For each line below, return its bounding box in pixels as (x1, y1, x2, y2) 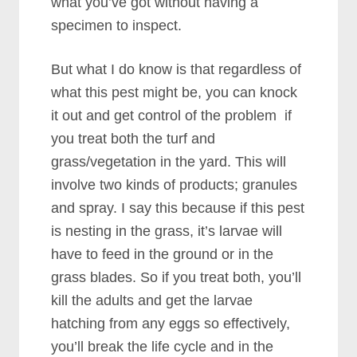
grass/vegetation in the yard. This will (51, 154, 287, 170)
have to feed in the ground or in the (51, 246, 274, 262)
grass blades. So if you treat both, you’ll (51, 269, 302, 285)
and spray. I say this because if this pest (51, 200, 305, 216)
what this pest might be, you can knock (51, 84, 298, 100)
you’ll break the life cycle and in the (51, 339, 274, 355)
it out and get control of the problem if (51, 108, 292, 124)
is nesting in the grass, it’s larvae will (51, 223, 283, 239)
